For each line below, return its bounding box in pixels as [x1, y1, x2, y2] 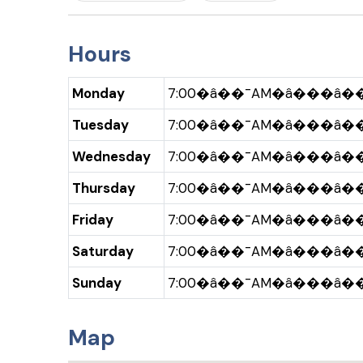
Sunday [72, 273, 122, 292]
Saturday [72, 241, 134, 260]
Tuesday [72, 115, 129, 134]
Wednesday [72, 147, 151, 165]
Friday [72, 210, 113, 228]
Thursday [72, 178, 135, 197]
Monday [72, 83, 125, 102]
